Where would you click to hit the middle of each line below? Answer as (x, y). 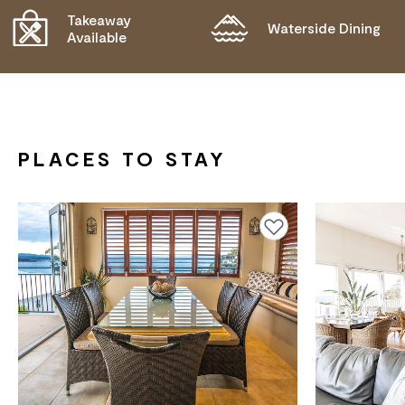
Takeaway (99, 19)
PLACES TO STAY (122, 158)
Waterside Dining (324, 28)
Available (96, 36)
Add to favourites (292, 224)
